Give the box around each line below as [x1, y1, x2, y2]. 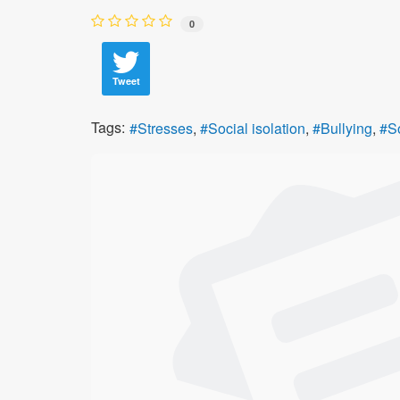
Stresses [137, 118, 193, 139]
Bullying [321, 118, 372, 139]
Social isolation [208, 118, 305, 139]
